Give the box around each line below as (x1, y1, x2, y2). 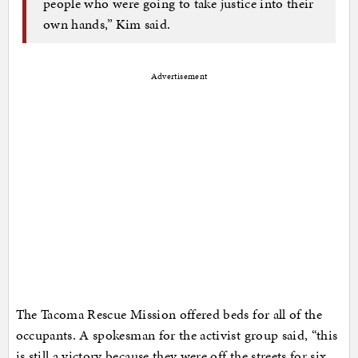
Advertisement (150, 70, 208, 82)
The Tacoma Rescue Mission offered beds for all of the (15, 304, 323, 324)
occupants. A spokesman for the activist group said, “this (15, 324, 338, 344)
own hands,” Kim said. (43, 14, 171, 34)
